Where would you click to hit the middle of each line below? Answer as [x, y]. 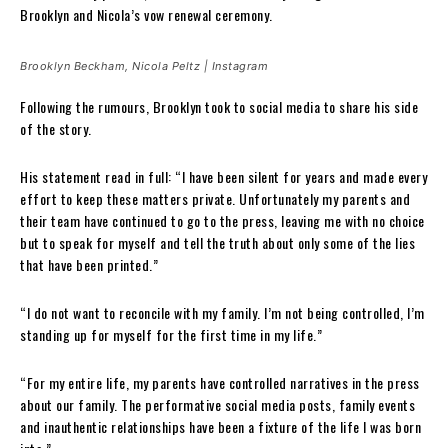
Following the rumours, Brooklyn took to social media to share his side [219, 106]
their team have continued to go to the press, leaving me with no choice [222, 220]
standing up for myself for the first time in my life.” [171, 334]
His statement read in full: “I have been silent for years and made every [223, 176]
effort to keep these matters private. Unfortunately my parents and [215, 198]
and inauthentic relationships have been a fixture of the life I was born [220, 426]
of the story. [56, 128]
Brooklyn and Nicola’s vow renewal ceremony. [146, 14]
